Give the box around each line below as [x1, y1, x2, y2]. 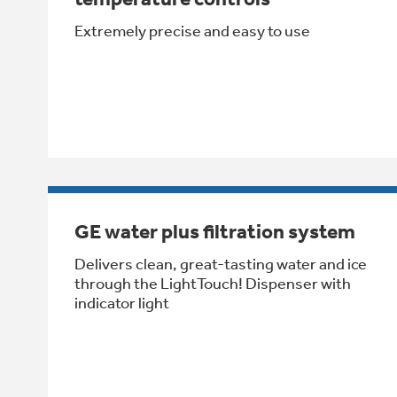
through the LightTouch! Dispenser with [74, 273, 351, 293]
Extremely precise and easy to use [74, 20, 310, 41]
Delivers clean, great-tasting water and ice [74, 253, 367, 274]
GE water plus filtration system [74, 219, 355, 244]
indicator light [74, 292, 169, 313]
